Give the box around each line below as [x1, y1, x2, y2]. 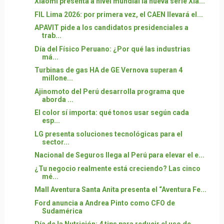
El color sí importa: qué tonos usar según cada [34, 108, 189, 117]
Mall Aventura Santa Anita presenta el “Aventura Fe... [34, 185, 206, 194]
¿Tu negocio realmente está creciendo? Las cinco [34, 164, 200, 172]
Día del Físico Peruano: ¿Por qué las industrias [34, 44, 190, 53]
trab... [41, 31, 61, 40]
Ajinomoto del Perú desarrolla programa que [34, 87, 184, 95]
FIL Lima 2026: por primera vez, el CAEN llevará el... [34, 10, 203, 18]
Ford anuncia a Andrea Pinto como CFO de [34, 198, 175, 207]
